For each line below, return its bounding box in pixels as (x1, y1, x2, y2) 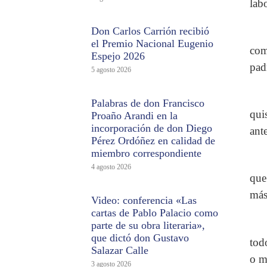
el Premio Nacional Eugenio (91, 38, 214, 50)
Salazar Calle (91, 244, 149, 257)
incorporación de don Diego (91, 122, 213, 135)
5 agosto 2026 (91, 66, 132, 74)
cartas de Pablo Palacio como (91, 207, 219, 219)
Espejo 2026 (91, 50, 145, 63)
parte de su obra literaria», (91, 219, 206, 232)
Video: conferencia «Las (91, 194, 197, 207)
